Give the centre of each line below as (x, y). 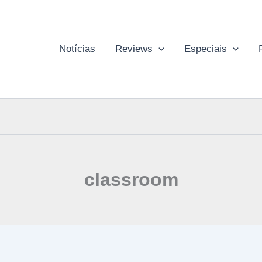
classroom (131, 180)
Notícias (77, 49)
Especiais (205, 49)
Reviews (134, 49)
